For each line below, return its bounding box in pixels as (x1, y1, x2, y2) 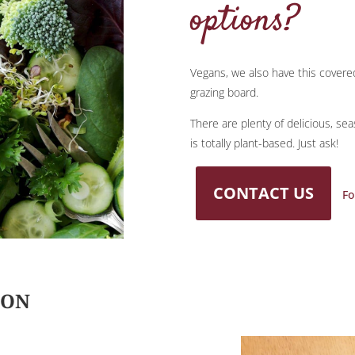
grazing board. (190, 84, 259, 100)
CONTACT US (213, 181, 315, 204)
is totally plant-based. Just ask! (190, 135, 339, 151)
